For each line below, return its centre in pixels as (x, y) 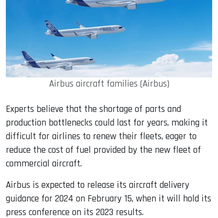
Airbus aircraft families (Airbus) (109, 84)
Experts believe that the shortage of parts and (93, 109)
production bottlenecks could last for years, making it (107, 123)
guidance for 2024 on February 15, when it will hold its (109, 199)
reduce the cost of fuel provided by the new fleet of (103, 150)
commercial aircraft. (44, 164)
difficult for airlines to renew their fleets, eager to (101, 137)
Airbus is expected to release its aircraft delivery (98, 185)
